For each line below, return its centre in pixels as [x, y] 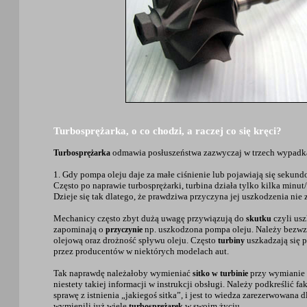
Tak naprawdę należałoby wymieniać [123, 273]
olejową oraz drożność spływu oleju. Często [136, 240]
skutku [259, 218]
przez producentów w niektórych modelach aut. [141, 251]
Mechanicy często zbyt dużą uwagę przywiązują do [150, 218]
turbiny [231, 240]
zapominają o [79, 229]
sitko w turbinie [220, 273]
